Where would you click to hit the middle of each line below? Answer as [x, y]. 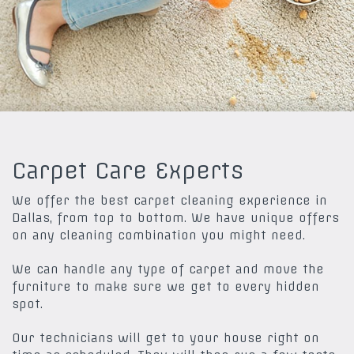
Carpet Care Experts [128, 170]
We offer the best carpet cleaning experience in [169, 200]
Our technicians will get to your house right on [166, 337]
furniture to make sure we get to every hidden [166, 286]
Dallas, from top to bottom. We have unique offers [175, 217]
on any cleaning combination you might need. [158, 235]
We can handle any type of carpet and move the [168, 269]
